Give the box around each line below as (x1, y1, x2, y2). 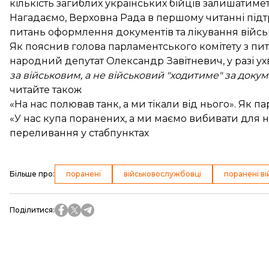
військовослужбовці (124, 169, 201, 178)
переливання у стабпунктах (10, 127, 149, 139)
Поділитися (10, 205, 53, 214)
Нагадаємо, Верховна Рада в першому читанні (10, 12, 247, 23)
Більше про (10, 169, 53, 178)
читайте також (10, 84, 82, 95)
